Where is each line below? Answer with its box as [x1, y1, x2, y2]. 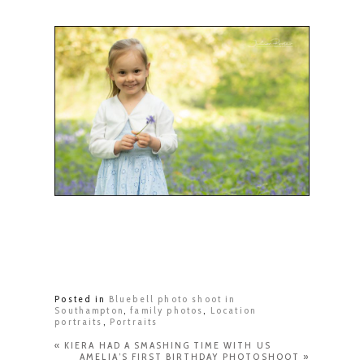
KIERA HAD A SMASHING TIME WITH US [64, 338, 271, 351]
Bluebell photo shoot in [108, 292, 236, 305]
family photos [130, 303, 204, 316]
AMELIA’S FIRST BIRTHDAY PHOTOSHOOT [80, 349, 300, 362]
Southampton [54, 303, 123, 316]
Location [210, 303, 256, 316]
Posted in [54, 292, 109, 305]
